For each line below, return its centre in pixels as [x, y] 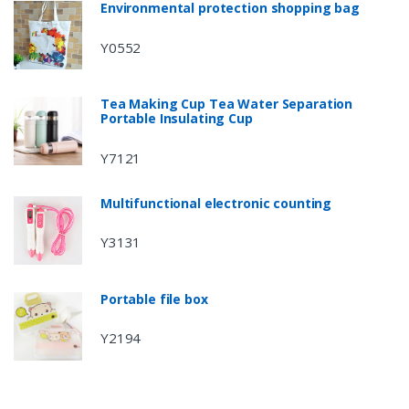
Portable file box [154, 299]
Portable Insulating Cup [177, 119]
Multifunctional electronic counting [216, 203]
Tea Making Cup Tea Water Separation [227, 104]
